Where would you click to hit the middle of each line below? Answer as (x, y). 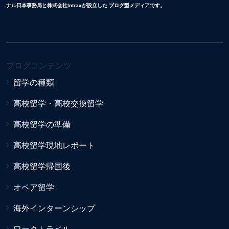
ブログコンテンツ (39, 66)
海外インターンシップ (54, 209)
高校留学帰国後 (42, 167)
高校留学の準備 (42, 125)
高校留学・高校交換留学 (58, 104)
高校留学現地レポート (54, 146)
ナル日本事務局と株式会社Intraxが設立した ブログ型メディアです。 (86, 6)
